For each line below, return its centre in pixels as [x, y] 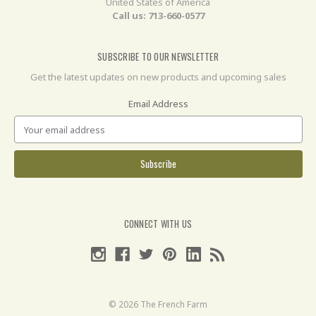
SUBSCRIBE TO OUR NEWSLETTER [158, 56]
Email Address [158, 104]
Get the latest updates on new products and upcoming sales [158, 77]
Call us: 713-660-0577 [158, 15]
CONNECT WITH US [158, 224]
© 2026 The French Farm [158, 305]
